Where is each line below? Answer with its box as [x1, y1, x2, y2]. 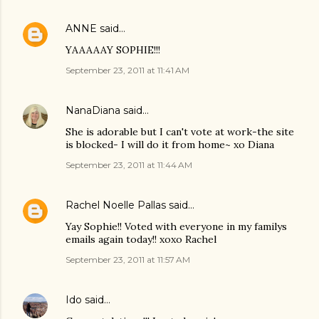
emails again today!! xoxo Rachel [66, 233, 216, 246]
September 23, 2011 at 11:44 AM [66, 159, 192, 171]
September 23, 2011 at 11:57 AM [66, 254, 190, 266]
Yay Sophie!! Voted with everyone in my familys [66, 220, 287, 234]
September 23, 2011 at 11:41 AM [66, 65, 189, 76]
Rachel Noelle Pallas [66, 199, 166, 212]
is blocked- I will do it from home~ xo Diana [66, 138, 274, 152]
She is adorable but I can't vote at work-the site [66, 125, 294, 139]
